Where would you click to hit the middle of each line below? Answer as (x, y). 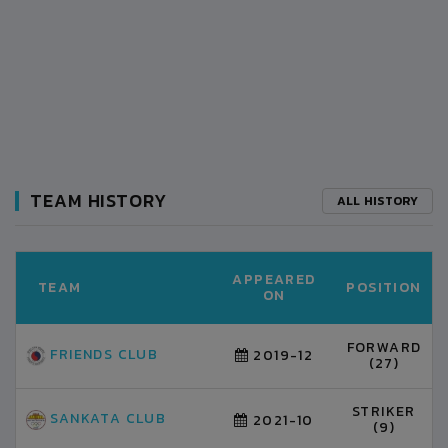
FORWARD (384, 347)
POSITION (384, 287)
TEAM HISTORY (98, 200)
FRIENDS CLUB (102, 355)
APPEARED (274, 279)
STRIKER (384, 411)
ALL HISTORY (377, 201)
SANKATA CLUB (106, 419)
